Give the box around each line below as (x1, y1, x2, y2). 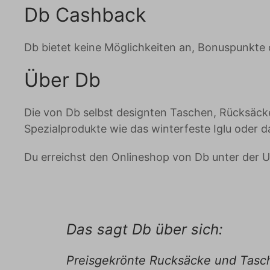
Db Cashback (24, 3, 146, 27)
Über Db (24, 68, 101, 92)
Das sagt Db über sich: (66, 221, 223, 238)
